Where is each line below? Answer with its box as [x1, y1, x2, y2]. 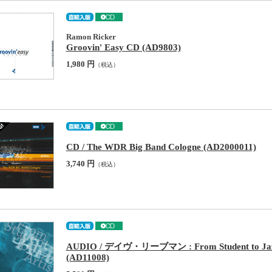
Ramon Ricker [66, 32, 116, 41]
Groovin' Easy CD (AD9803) [66, 42, 181, 52]
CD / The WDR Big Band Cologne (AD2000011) [66, 141, 256, 152]
